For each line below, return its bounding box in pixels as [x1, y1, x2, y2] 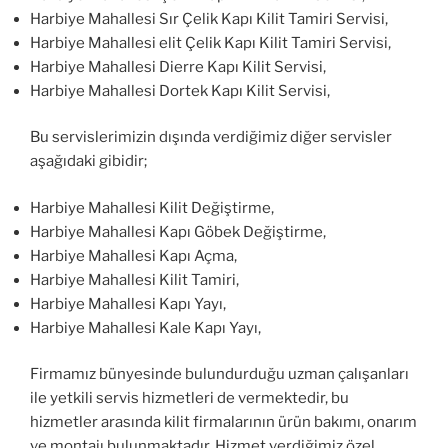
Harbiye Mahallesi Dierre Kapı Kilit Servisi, [30, 57, 326, 76]
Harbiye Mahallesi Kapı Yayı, [30, 294, 226, 313]
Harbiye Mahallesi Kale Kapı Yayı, [30, 318, 261, 337]
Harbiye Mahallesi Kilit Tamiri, [30, 270, 239, 289]
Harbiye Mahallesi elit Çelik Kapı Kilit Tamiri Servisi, [30, 33, 391, 52]
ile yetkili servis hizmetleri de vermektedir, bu [30, 389, 349, 408]
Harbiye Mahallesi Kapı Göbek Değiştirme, [30, 222, 326, 241]
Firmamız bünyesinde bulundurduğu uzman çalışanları [30, 365, 409, 384]
